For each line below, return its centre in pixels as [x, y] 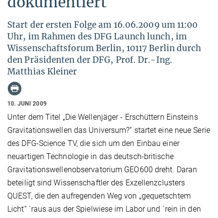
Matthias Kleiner [42, 72]
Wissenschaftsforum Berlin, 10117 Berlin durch [104, 48]
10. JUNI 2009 [27, 104]
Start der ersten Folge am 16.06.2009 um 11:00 [103, 25]
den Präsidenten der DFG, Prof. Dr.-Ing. [90, 60]
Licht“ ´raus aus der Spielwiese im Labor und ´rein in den [104, 209]
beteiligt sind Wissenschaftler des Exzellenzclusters [96, 183]
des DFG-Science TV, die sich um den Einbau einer [93, 144]
